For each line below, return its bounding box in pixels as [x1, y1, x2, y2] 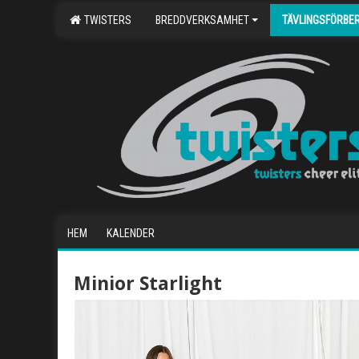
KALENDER [107, 227, 155, 240]
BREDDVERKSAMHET [155, 14, 249, 26]
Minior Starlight [74, 270, 222, 296]
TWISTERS [79, 14, 131, 26]
